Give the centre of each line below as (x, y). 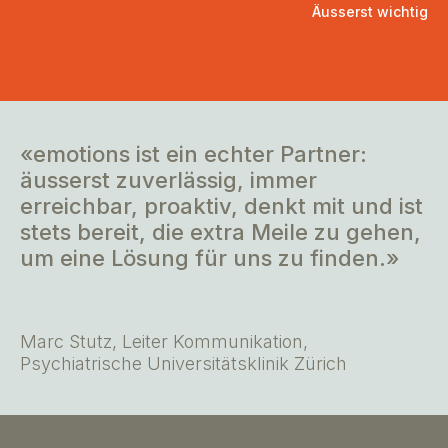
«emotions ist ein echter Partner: (193, 154)
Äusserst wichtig (370, 12)
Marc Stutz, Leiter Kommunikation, (164, 342)
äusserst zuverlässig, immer (168, 180)
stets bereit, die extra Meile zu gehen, (220, 232)
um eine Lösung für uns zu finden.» (209, 258)
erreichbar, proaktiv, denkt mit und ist (221, 206)
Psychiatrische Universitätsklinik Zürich (183, 364)
